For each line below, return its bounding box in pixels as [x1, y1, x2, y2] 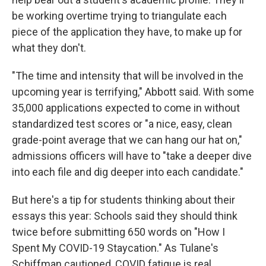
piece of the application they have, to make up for [12, 25, 242, 38]
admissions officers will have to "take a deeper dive [12, 149, 252, 162]
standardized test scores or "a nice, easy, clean [12, 117, 232, 130]
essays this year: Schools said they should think [12, 209, 237, 222]
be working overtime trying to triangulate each [12, 9, 227, 22]
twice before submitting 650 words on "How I [12, 225, 225, 238]
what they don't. [12, 41, 86, 54]
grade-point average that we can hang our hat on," [12, 133, 242, 146]
